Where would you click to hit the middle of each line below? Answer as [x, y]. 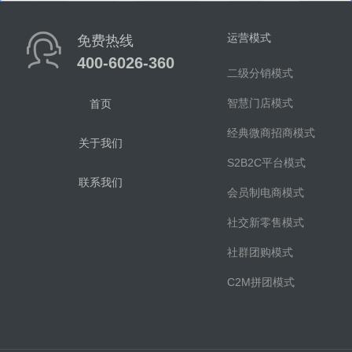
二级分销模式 [260, 73]
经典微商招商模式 [271, 133]
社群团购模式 [260, 252]
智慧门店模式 [260, 103]
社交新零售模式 [266, 222]
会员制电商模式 [266, 192]
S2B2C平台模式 [267, 163]
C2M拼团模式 [261, 282]
